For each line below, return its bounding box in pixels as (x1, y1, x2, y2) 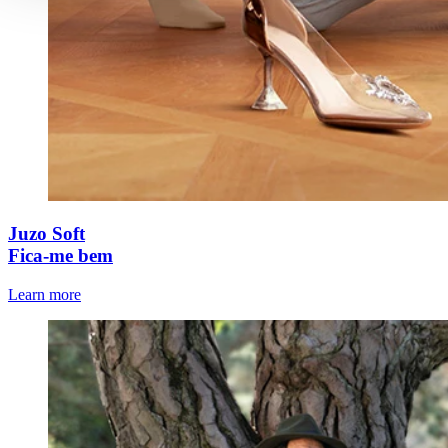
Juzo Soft (8, 223, 85, 245)
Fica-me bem (8, 245, 113, 267)
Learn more (8, 286, 81, 304)
